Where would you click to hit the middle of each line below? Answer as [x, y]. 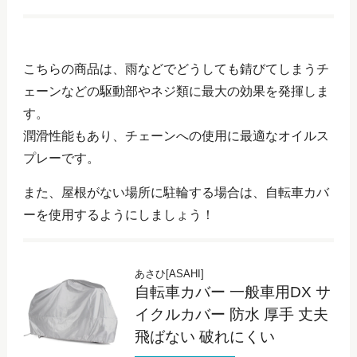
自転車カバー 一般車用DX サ [232, 292]
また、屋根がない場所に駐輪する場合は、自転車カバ [176, 192]
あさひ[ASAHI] [169, 273]
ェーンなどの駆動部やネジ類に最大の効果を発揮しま [176, 91]
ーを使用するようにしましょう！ [118, 214]
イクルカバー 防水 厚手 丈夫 [231, 314]
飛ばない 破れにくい [204, 336]
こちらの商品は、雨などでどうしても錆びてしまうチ [176, 69]
